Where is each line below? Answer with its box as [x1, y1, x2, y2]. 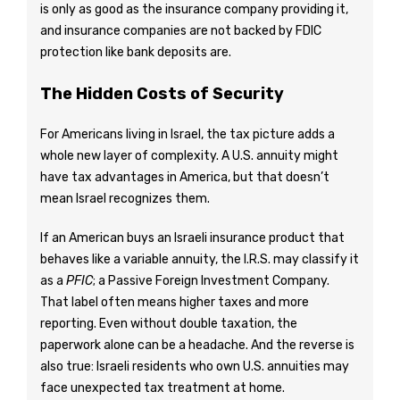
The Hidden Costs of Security [40, 84, 284, 104]
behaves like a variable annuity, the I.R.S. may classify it [40, 252, 359, 267]
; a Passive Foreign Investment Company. [93, 273, 329, 288]
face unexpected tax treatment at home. [40, 380, 285, 396]
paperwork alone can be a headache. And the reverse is [40, 337, 354, 353]
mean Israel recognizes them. [40, 191, 210, 206]
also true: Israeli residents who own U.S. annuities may [40, 359, 349, 374]
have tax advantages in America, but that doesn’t [40, 170, 329, 185]
